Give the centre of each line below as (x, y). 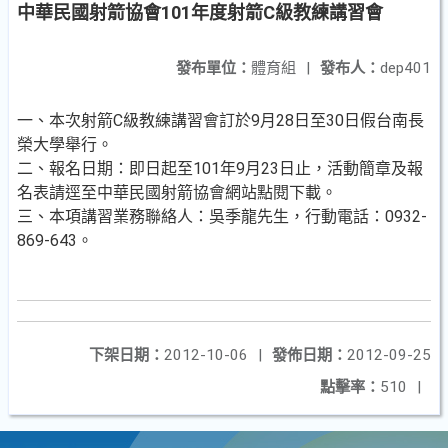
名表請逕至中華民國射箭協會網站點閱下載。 (177, 192)
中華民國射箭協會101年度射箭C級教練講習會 (200, 12)
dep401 (405, 68)
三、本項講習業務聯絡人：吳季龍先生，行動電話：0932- (222, 216)
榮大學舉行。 (65, 144)
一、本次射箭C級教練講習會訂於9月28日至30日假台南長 (220, 120)
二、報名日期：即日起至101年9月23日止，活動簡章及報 (220, 168)
